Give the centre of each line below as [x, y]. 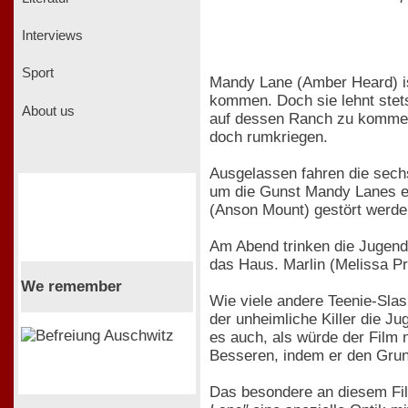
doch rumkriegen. [269, 137]
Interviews [51, 36]
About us [46, 111]
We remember [71, 286]
